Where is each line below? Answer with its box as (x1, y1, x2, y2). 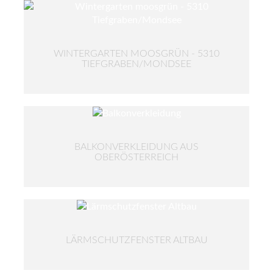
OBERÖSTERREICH (94, 152, 179, 162)
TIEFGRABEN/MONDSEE (82, 58, 191, 69)
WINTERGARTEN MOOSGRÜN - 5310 (54, 48, 219, 58)
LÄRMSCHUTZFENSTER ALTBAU (65, 235, 208, 245)
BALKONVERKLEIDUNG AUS (74, 141, 199, 152)
